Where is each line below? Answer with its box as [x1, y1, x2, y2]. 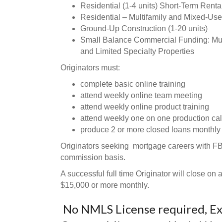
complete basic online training [80, 80, 185, 88]
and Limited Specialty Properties [80, 47, 194, 55]
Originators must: [60, 63, 120, 72]
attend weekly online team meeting [80, 91, 202, 100]
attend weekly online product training [80, 103, 209, 111]
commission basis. [60, 153, 125, 162]
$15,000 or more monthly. [60, 181, 149, 189]
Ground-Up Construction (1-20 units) [80, 24, 208, 33]
